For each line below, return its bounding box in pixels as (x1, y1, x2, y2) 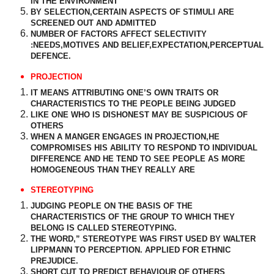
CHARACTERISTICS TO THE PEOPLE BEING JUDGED (31, 98, 235, 108)
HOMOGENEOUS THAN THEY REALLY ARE (31, 165, 195, 174)
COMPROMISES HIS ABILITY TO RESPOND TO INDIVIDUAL (31, 143, 257, 152)
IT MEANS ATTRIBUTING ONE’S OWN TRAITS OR (31, 87, 218, 97)
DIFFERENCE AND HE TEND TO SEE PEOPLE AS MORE (31, 154, 245, 163)
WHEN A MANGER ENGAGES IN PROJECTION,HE (31, 131, 220, 141)
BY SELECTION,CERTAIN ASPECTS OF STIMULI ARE (31, 7, 234, 17)
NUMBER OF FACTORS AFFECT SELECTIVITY (31, 29, 207, 39)
